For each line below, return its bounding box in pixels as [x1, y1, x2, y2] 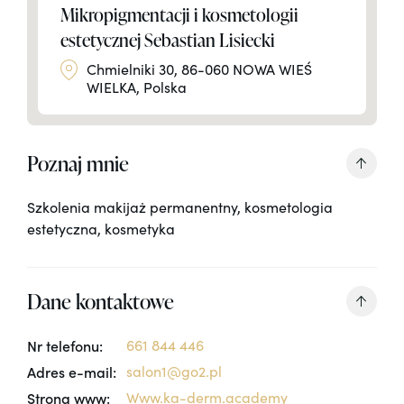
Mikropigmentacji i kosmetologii [60, 2, 298, 27]
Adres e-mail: [27, 362, 116, 381]
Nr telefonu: [27, 335, 103, 355]
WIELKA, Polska [87, 78, 187, 96]
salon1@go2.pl [126, 362, 222, 381]
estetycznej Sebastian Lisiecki [60, 27, 275, 52]
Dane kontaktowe [27, 287, 174, 316]
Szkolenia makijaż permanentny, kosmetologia [27, 197, 333, 216]
